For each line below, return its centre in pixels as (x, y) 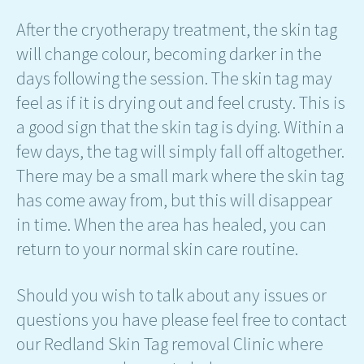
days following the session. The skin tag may (174, 78)
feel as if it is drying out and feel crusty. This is (181, 103)
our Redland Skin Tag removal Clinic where (170, 343)
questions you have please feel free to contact (182, 319)
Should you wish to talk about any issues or (171, 295)
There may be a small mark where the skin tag (180, 176)
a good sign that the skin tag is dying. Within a (180, 127)
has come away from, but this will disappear (174, 200)
